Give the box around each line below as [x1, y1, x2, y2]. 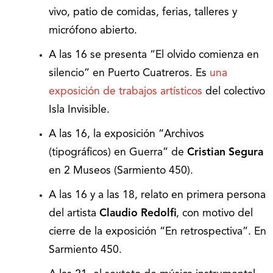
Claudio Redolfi [99, 208, 176, 219]
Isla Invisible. [49, 105, 110, 116]
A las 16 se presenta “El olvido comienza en [49, 50, 259, 61]
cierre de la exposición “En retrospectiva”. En [49, 227, 266, 238]
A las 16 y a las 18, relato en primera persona [49, 190, 266, 201]
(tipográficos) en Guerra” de [49, 147, 187, 158]
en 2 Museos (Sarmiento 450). [49, 166, 193, 177]
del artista [49, 208, 99, 219]
